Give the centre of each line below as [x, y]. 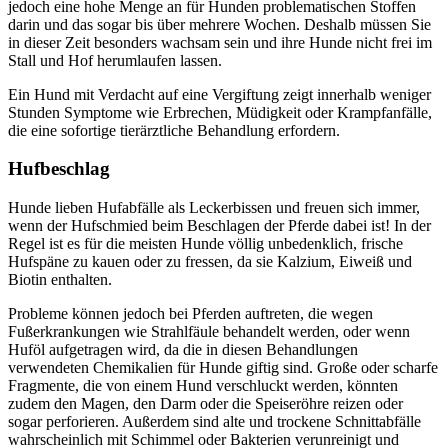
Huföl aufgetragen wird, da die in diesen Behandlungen [183, 350]
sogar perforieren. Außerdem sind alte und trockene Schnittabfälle [214, 422]
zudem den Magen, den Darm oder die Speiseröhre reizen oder [205, 404]
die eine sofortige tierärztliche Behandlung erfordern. [174, 130]
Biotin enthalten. [60, 280]
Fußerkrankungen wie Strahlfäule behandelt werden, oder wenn [209, 332]
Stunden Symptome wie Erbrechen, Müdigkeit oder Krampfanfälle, [220, 112]
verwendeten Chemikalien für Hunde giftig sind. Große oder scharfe [223, 368]
